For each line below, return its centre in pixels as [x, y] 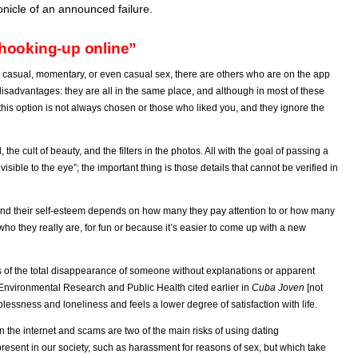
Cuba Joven [279, 288]
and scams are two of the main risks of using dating [167, 331]
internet [40, 331]
